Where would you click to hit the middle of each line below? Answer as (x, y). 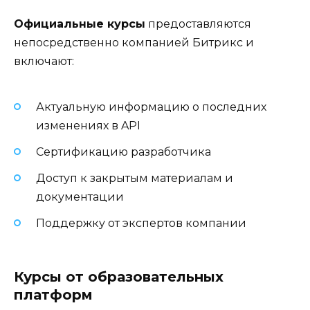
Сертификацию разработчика (124, 152)
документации (80, 197)
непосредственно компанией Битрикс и (134, 43)
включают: (44, 62)
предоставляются (198, 24)
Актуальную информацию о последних (151, 107)
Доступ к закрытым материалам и (135, 178)
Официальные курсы (80, 24)
